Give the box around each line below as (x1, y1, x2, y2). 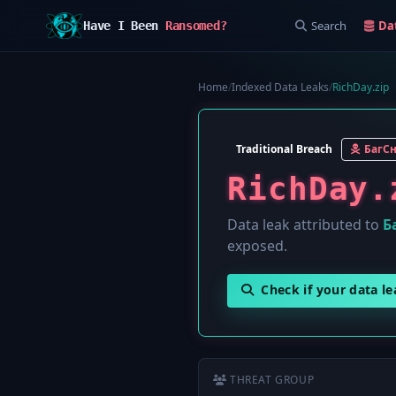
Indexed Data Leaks (232, 80, 329, 95)
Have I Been (83, 19, 165, 33)
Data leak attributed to (227, 215, 383, 234)
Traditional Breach (236, 141, 332, 156)
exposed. (227, 236, 287, 255)
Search (310, 18, 346, 34)
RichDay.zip (332, 80, 389, 95)
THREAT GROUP (230, 372, 315, 387)
